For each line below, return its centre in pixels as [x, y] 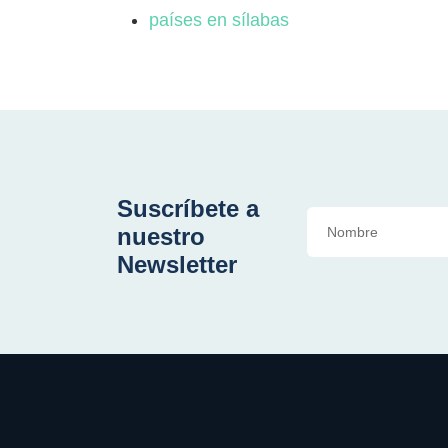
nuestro [161, 236]
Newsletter [177, 264]
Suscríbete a [188, 208]
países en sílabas [219, 20]
